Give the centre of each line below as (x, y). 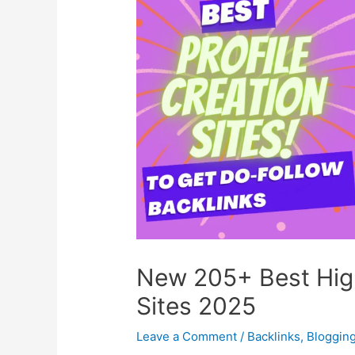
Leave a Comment (187, 337)
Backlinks (274, 337)
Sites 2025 (197, 306)
